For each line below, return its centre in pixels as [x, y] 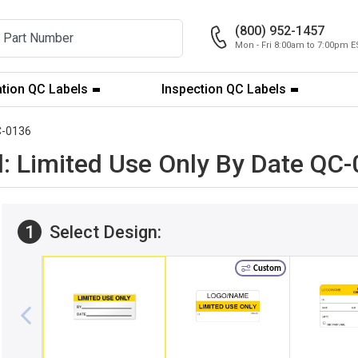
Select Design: [103, 232]
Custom [266, 268]
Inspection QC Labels [224, 89]
